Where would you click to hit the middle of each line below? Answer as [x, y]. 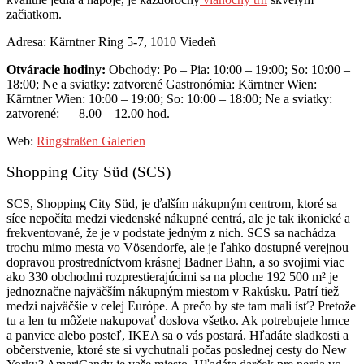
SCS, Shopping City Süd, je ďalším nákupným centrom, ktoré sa [172, 204]
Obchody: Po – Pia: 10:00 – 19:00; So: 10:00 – [228, 69]
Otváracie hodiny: [56, 69]
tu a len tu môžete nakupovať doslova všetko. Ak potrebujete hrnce [178, 321]
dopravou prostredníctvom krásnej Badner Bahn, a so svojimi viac [175, 262]
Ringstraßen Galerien [91, 141]
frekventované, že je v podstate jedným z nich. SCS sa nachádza [171, 233]
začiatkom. [34, 14]
